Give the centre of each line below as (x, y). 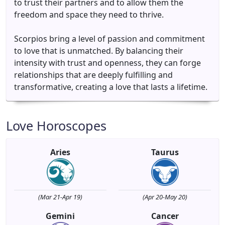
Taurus (165, 152)
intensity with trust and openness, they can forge (107, 63)
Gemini (60, 216)
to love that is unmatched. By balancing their (99, 51)
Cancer (165, 216)
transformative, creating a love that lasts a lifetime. (111, 87)
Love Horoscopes (56, 126)
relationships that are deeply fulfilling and (93, 75)
